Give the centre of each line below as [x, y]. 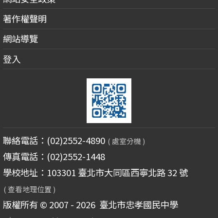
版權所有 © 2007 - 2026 [49, 205]
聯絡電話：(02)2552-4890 [55, 140]
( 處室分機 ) [127, 141]
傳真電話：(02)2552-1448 [54, 156]
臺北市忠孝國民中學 [136, 205]
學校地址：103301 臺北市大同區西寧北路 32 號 [95, 173]
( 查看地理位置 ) [30, 189]
